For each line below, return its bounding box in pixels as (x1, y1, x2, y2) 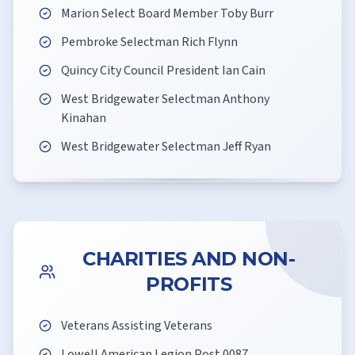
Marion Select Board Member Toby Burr (61, 5, 273, 22)
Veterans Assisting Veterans (61, 317, 212, 334)
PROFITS (146, 273, 232, 296)
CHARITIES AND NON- (82, 247, 296, 270)
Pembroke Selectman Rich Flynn (61, 33, 238, 51)
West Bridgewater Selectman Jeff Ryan (61, 138, 271, 155)
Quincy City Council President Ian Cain (61, 62, 265, 79)
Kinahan (61, 109, 106, 127)
